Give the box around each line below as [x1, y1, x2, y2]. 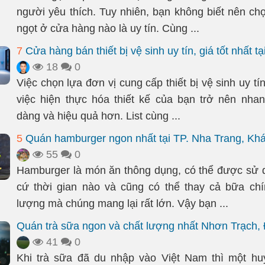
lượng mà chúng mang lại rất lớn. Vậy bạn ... [17, 198, 228, 209]
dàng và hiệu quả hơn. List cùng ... [17, 110, 180, 122]
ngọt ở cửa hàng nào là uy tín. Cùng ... [17, 22, 199, 34]
